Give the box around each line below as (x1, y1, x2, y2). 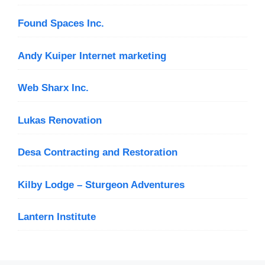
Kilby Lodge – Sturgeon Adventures (18, 179, 185, 190)
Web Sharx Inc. (18, 82, 89, 94)
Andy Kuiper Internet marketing (18, 50, 166, 62)
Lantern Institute (18, 211, 96, 223)
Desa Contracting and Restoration (18, 147, 177, 159)
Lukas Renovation (18, 114, 102, 126)
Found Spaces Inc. (18, 18, 104, 30)
